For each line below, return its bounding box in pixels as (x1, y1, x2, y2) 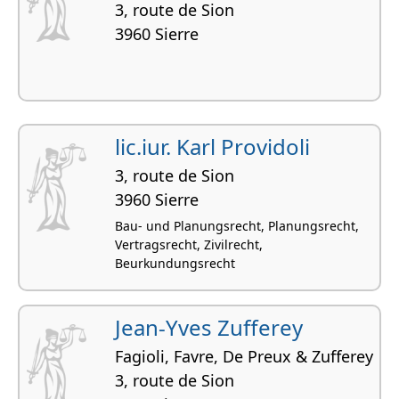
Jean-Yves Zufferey (115, 312, 303, 342)
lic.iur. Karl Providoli (115, 131, 310, 161)
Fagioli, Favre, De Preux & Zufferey (115, 345, 373, 367)
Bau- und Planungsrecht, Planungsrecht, (115, 216, 359, 234)
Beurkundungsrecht (115, 254, 235, 272)
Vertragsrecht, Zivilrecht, (115, 235, 263, 253)
